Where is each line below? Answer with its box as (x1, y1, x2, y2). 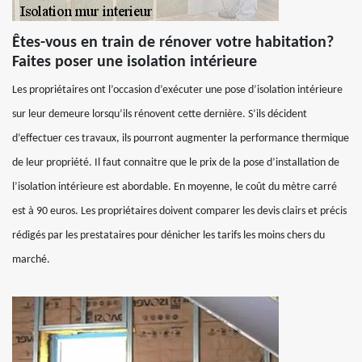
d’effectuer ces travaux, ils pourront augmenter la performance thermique (12, 133, 349, 145)
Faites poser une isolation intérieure (12, 54, 257, 70)
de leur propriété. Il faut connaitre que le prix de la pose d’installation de (12, 157, 339, 169)
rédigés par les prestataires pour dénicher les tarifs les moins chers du (12, 229, 325, 242)
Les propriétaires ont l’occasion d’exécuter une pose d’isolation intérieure (12, 84, 343, 96)
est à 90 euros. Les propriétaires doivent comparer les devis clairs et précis (12, 205, 347, 217)
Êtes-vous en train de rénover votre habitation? (12, 35, 334, 51)
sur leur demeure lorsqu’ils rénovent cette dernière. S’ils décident (12, 108, 307, 120)
